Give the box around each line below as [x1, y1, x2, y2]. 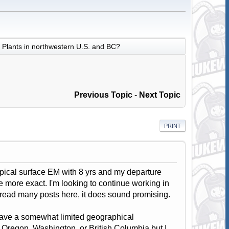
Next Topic [139, 90, 181, 100]
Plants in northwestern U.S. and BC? [2, 42, 120, 51]
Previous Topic [74, 90, 133, 100]
